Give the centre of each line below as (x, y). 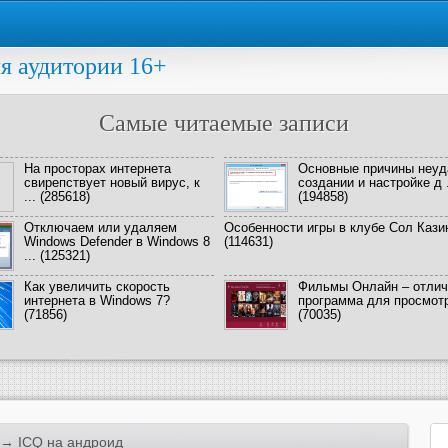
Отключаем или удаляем (100, 227)
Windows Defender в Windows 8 (117, 241)
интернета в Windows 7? (97, 300)
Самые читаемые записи (224, 123)
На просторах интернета (97, 168)
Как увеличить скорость (97, 286)
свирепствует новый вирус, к (112, 182)
